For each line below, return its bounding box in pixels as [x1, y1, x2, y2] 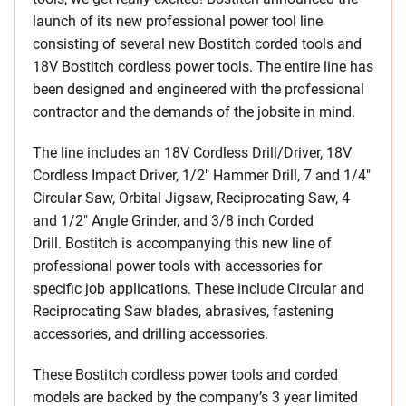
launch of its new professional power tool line [33, 13, 323, 30]
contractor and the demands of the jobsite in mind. [33, 103, 355, 121]
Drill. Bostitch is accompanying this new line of [33, 235, 332, 252]
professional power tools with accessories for [33, 257, 322, 275]
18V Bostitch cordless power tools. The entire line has [33, 58, 373, 75]
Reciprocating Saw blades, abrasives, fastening [33, 303, 333, 320]
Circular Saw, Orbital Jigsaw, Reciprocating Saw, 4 [33, 189, 350, 207]
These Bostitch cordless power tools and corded [33, 366, 338, 383]
